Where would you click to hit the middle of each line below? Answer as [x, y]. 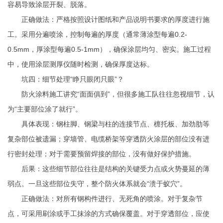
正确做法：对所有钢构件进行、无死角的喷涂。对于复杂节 [105, 199]
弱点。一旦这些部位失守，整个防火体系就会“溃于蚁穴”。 [97, 184]
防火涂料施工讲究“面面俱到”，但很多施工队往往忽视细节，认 [111, 94]
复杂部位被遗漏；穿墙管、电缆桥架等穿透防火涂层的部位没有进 [109, 139]
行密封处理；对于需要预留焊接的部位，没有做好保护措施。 [102, 154]
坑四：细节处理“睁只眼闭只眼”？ [66, 79]
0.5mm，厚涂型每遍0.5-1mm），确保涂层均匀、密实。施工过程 [109, 50]
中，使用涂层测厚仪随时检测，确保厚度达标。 [81, 64]
